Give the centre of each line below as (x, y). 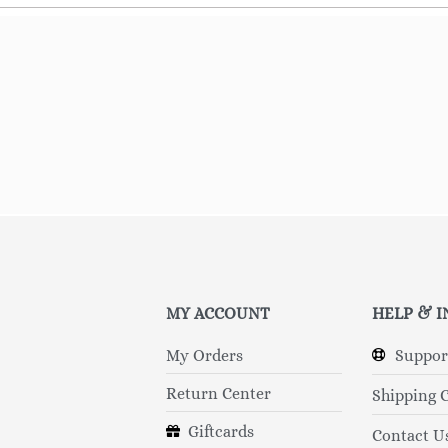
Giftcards (221, 431)
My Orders (204, 355)
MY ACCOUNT (217, 313)
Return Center (218, 393)
